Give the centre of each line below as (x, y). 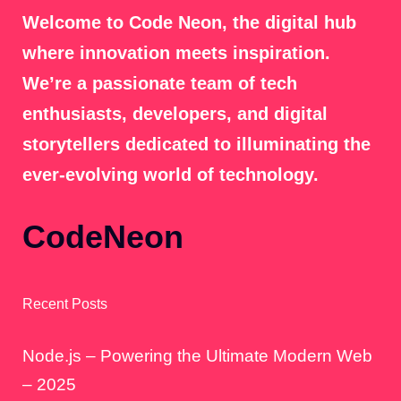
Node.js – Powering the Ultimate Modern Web (197, 356)
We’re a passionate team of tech (160, 84)
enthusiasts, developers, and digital (175, 114)
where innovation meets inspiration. (176, 53)
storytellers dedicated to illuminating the (196, 145)
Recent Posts (65, 304)
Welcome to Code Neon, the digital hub (189, 23)
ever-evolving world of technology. (171, 175)
